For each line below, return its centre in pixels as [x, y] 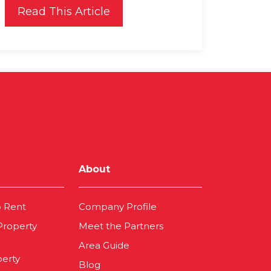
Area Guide [104, 246]
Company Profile [118, 207]
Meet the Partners [121, 226]
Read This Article [64, 12]
